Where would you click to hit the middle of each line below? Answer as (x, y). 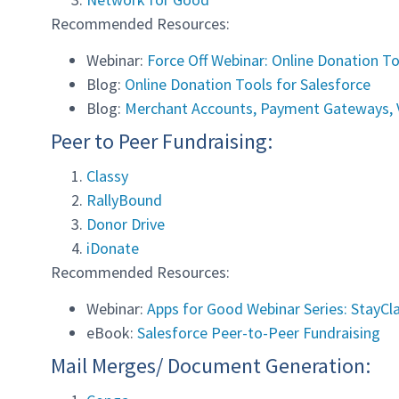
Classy (107, 175)
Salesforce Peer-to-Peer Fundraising (259, 333)
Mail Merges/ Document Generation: (211, 366)
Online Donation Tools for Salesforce (248, 84)
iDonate (113, 248)
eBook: (112, 333)
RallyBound (124, 199)
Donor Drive (126, 224)
